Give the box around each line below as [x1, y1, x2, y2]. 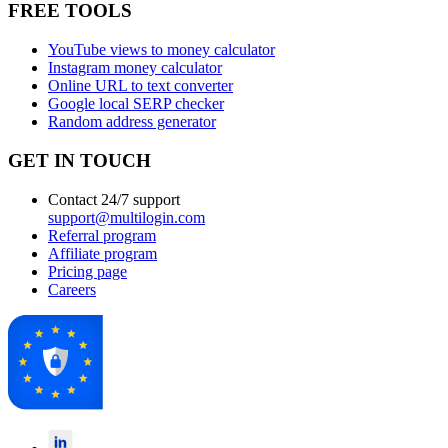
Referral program [48, 226, 156, 244]
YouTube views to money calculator [48, 41, 275, 59]
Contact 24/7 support [48, 190, 180, 208]
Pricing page [48, 262, 127, 280]
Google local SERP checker [48, 95, 224, 113]
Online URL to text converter [48, 77, 233, 95]
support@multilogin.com [48, 208, 205, 226]
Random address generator [48, 113, 216, 131]
